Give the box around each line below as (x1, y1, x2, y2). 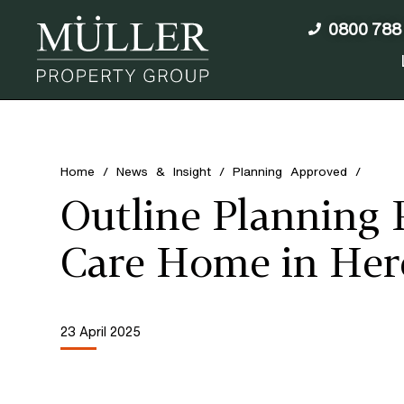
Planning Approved (233, 162, 348, 181)
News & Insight (116, 162, 212, 181)
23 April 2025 (60, 322, 142, 342)
